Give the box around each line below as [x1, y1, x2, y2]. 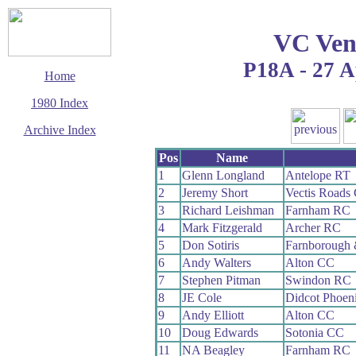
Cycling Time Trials [28, 189, 91, 198]
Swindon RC [284, 273, 351, 287]
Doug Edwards [181, 325, 258, 339]
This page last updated [22, 150, 97, 159]
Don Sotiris [181, 238, 239, 252]
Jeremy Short [181, 185, 248, 199]
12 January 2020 [33, 159, 87, 168]
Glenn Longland [181, 168, 265, 182]
